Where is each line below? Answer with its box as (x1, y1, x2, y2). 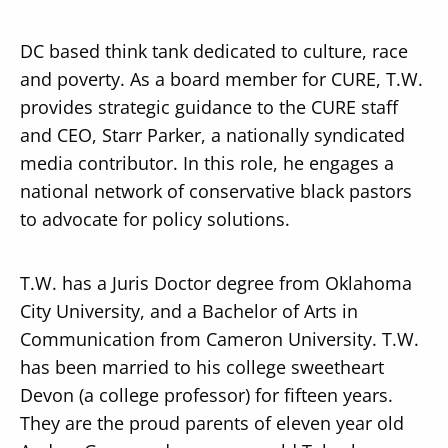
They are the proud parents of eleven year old (19, 410, 404, 435)
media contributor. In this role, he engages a (19, 150, 394, 175)
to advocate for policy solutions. (19, 206, 290, 231)
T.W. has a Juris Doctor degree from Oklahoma (19, 270, 412, 295)
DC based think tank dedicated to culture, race (19, 38, 408, 63)
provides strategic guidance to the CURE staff (19, 94, 398, 119)
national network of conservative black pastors (19, 178, 412, 203)
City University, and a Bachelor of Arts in (19, 298, 358, 323)
